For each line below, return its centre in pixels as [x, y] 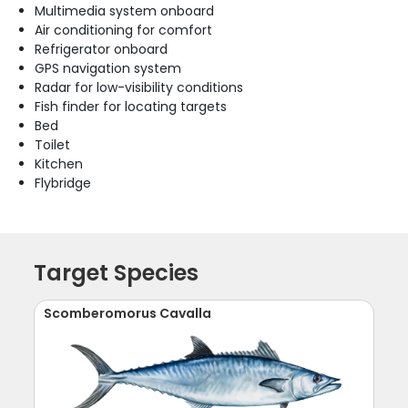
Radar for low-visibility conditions [139, 87]
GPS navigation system [108, 68]
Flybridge [63, 183]
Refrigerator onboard [102, 49]
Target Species [117, 272]
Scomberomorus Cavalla [128, 313]
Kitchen [59, 163]
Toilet [53, 144]
